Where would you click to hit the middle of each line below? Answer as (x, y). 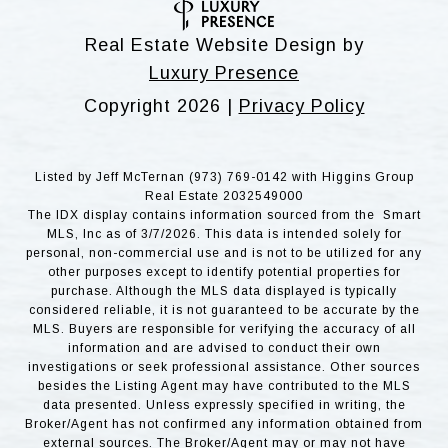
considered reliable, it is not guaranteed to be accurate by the (224, 309)
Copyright (130, 105)
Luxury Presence (224, 72)
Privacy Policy (301, 105)
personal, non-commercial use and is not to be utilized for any (224, 252)
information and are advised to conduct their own (224, 347)
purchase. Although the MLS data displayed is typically (224, 290)
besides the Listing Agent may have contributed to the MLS (224, 385)
